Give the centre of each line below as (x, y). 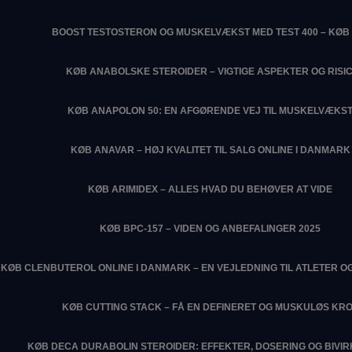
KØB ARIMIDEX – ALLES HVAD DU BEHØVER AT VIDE (210, 189)
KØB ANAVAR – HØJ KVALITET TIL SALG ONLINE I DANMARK (210, 150)
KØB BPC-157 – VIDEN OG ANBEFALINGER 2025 (210, 229)
